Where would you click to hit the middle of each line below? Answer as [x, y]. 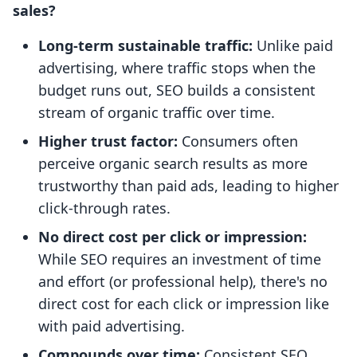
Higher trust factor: [108, 141]
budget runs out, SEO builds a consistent [177, 90]
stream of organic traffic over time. [157, 113]
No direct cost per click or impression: [173, 237]
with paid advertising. [112, 326]
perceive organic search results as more [173, 164]
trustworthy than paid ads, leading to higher [188, 186]
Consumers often [238, 141]
